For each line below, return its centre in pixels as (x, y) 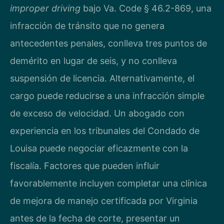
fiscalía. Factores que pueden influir (85, 165)
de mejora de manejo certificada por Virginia (104, 200)
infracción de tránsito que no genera (87, 25)
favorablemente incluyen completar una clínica (108, 183)
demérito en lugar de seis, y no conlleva (93, 60)
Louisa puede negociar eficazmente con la (99, 148)
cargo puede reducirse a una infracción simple (107, 95)
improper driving (45, 8)
